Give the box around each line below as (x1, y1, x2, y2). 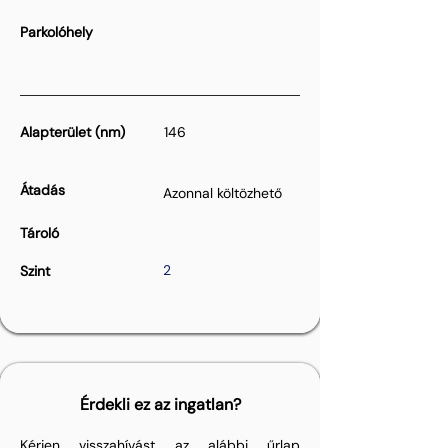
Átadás (20, 181, 65, 199)
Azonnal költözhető (163, 184, 282, 202)
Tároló (20, 224, 59, 242)
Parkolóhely (20, 23, 93, 41)
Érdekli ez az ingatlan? (79, 394, 241, 415)
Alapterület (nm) (20, 123, 125, 141)
